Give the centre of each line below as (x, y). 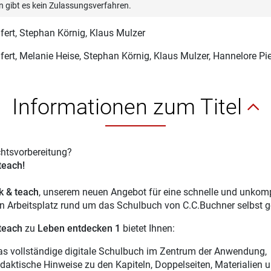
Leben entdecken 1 (79, 228)
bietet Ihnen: (147, 228)
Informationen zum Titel (130, 107)
